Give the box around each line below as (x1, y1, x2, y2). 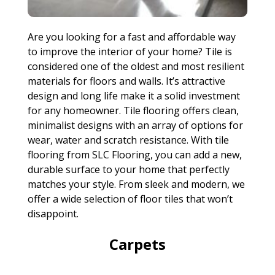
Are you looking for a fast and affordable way (27, 29, 236, 44)
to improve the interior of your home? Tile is (27, 44, 232, 58)
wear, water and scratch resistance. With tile (27, 133, 229, 147)
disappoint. (27, 206, 79, 220)
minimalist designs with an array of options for (27, 118, 243, 132)
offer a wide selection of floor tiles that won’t (27, 192, 233, 206)
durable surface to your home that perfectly (27, 162, 230, 176)
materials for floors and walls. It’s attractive (27, 74, 225, 88)
